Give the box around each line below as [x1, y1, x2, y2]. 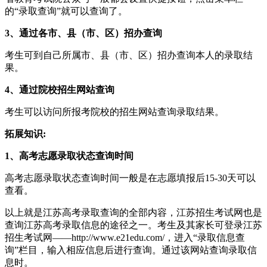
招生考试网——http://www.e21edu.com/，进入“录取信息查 [5, 232, 245, 243]
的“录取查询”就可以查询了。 [5, 5, 128, 16]
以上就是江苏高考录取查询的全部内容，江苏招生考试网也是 [5, 207, 262, 218]
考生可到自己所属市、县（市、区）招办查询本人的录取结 [5, 49, 253, 60]
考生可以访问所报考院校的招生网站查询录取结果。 [5, 106, 224, 117]
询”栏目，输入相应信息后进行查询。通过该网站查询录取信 [5, 244, 257, 255]
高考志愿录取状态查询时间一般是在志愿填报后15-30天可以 [5, 172, 256, 183]
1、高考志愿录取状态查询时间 [5, 150, 133, 161]
